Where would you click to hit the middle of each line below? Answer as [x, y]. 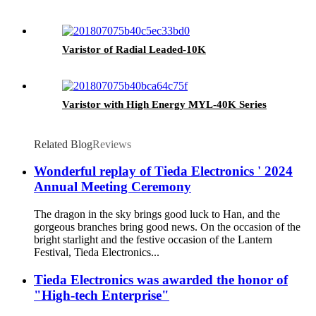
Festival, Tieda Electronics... [97, 253]
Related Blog [63, 144]
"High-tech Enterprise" [102, 295]
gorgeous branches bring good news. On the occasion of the [167, 227]
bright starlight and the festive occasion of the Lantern [153, 240]
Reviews [112, 144]
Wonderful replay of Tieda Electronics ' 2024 [163, 171]
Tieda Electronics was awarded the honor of [161, 279]
